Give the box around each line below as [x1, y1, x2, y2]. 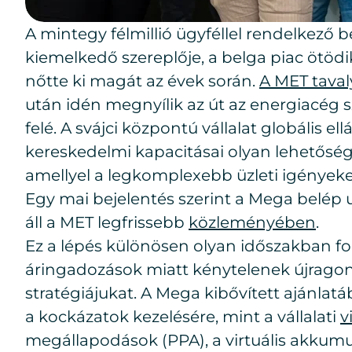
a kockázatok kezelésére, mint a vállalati [25, 307, 340, 326]
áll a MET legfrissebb [25, 213, 189, 232]
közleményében [189, 213, 316, 232]
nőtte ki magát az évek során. [25, 71, 259, 90]
